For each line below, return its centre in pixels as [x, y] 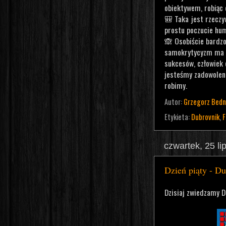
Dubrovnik [205, 117]
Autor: [174, 101]
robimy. [176, 86]
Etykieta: [178, 117]
